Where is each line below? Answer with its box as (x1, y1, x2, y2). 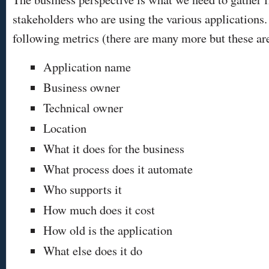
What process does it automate (43, 160, 193, 177)
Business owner (43, 79, 120, 95)
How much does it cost (43, 201, 155, 218)
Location (43, 119, 86, 136)
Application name (43, 58, 131, 75)
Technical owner (43, 99, 123, 116)
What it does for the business (43, 140, 184, 157)
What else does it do (43, 242, 142, 259)
